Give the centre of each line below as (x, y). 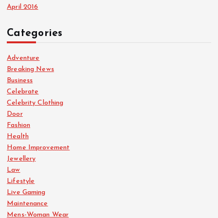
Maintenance (27, 203)
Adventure (23, 58)
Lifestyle (21, 181)
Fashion (19, 125)
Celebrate (23, 91)
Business (20, 80)
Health (18, 136)
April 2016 (23, 7)
